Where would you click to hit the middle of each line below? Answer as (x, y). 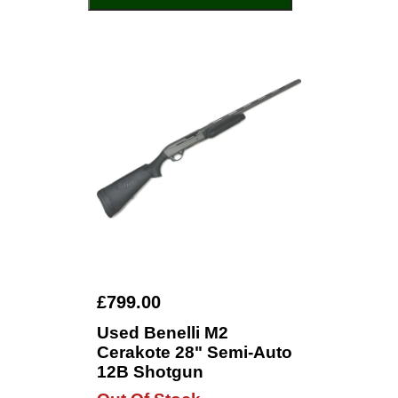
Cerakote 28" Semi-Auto (195, 352)
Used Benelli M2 (163, 333)
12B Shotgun (150, 372)
